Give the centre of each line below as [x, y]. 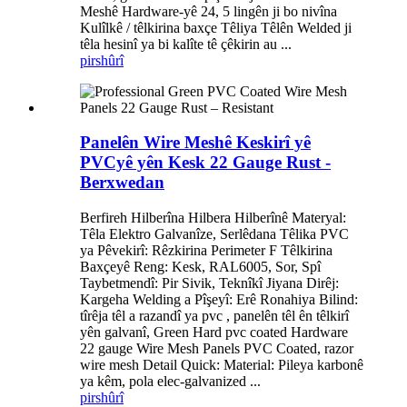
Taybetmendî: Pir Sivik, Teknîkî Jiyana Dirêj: [209, 283]
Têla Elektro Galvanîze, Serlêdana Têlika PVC [214, 234]
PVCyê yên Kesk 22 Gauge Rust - [205, 163]
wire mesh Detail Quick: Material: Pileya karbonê [222, 365]
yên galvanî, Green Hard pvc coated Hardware [214, 333]
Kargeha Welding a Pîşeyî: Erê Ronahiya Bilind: [219, 300]
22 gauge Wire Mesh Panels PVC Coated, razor [217, 349]
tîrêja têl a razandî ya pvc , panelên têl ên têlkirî [214, 316]
